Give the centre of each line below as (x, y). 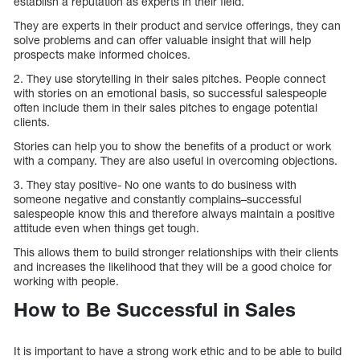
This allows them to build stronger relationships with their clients (176, 252)
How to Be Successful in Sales (155, 310)
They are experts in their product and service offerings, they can (177, 26)
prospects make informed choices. (102, 55)
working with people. (66, 281)
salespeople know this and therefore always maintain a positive (174, 214)
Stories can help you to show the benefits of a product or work (172, 146)
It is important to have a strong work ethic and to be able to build (178, 351)
